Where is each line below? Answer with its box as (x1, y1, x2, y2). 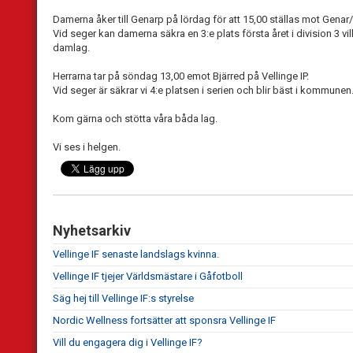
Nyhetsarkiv (53, 222, 131, 240)
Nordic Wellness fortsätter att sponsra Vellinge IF (53, 314, 276, 327)
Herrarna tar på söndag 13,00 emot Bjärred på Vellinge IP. (53, 70, 309, 83)
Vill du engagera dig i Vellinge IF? (53, 336, 203, 349)
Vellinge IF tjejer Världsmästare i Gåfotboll (53, 270, 243, 283)
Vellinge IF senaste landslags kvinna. (53, 248, 219, 261)
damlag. (53, 42, 90, 54)
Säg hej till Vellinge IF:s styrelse (53, 292, 194, 305)
